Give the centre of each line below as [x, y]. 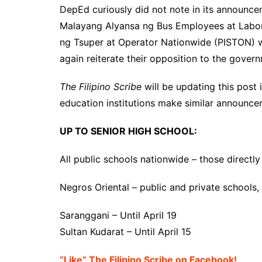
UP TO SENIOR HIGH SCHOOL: [128, 131]
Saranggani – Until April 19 [118, 215]
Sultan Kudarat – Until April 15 [125, 231]
